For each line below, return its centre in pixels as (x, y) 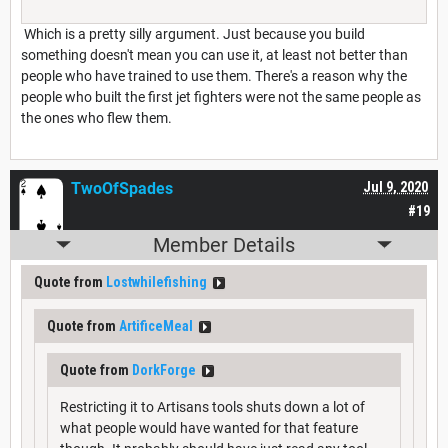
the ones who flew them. (96, 117)
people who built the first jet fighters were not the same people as (221, 96)
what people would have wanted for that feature (209, 427)
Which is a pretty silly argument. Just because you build (193, 33)
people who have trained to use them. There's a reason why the (214, 75)
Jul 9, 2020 (395, 186)
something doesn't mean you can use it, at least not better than (214, 54)
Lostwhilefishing (156, 281)
